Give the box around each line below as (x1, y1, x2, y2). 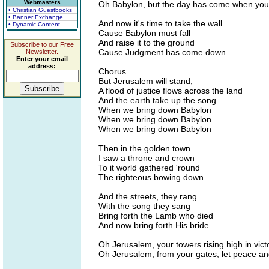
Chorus (98, 67, 126, 76)
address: (28, 62, 56, 70)
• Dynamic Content (8, 21, 60, 28)
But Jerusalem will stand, (98, 76, 193, 86)
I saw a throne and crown (98, 153, 195, 163)
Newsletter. (26, 48, 58, 55)
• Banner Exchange (8, 14, 63, 20)
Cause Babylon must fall (98, 28, 190, 38)
